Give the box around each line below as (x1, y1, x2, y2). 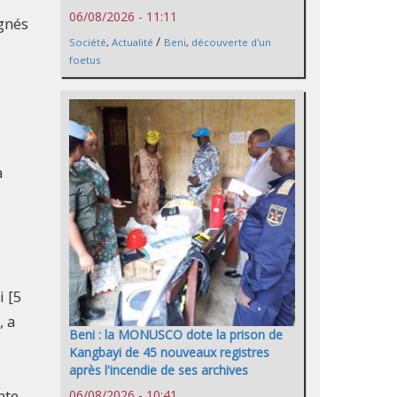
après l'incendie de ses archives (69, 361, 248, 378)
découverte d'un (191, 35, 271, 50)
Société (69, 35, 106, 50)
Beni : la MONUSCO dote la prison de (69, 325, 283, 343)
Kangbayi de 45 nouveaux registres (69, 343, 269, 361)
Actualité (112, 35, 153, 50)
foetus (69, 53, 100, 67)
